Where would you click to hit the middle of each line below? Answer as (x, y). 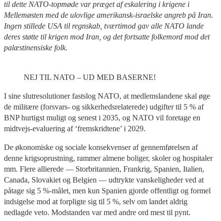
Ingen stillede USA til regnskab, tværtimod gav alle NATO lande (104, 26)
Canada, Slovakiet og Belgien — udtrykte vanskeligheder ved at (104, 180)
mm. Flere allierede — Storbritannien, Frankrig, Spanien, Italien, (104, 169)
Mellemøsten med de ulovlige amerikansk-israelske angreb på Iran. (109, 15)
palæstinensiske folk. (36, 47)
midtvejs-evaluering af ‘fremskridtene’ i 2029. (75, 128)
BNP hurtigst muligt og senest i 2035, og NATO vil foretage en (102, 117)
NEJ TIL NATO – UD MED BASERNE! (90, 77)
